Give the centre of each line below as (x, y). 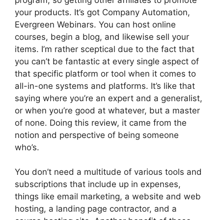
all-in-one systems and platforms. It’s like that (105, 86)
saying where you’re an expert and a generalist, (109, 98)
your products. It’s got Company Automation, (102, 12)
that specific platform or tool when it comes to (105, 73)
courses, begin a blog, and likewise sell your (102, 37)
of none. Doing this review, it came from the (101, 123)
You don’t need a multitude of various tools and (108, 172)
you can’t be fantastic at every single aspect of (107, 61)
